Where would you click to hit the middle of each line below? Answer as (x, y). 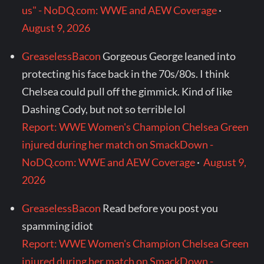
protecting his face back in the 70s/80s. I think (126, 74)
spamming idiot (58, 226)
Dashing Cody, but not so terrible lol (104, 109)
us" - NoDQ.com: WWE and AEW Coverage (120, 10)
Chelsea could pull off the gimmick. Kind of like (127, 92)
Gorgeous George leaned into (169, 56)
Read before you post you (161, 208)
